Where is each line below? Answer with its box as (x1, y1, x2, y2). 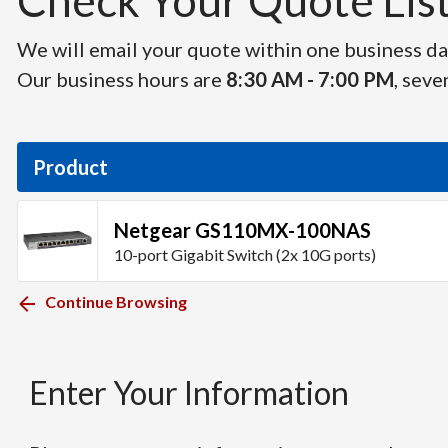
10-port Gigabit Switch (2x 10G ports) (114, 245, 376, 264)
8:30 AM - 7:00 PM (226, 67, 394, 91)
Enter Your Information (29, 373, 349, 412)
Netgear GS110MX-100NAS (114, 218, 371, 242)
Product (33, 155, 108, 179)
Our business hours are (17, 67, 226, 91)
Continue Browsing (45, 292, 187, 311)
